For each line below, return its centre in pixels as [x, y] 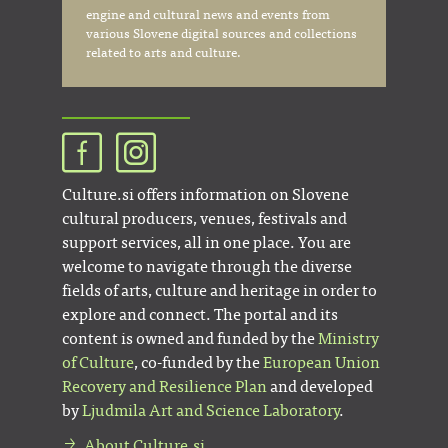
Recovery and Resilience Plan [164, 386]
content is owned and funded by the [190, 338]
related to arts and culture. [163, 52]
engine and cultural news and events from [208, 14]
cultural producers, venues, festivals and [204, 218]
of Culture [98, 362]
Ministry [348, 338]
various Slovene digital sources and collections [221, 33]
